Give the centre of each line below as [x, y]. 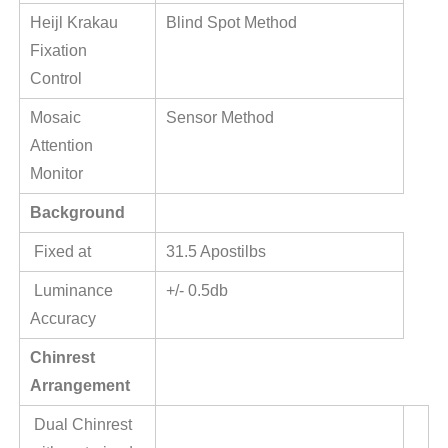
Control [57, 79]
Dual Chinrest [80, 425]
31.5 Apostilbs [217, 252]
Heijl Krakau [73, 23]
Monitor [56, 174]
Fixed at [62, 252]
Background [79, 213]
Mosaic [55, 118]
